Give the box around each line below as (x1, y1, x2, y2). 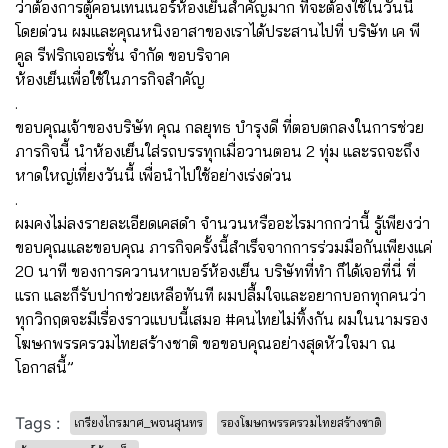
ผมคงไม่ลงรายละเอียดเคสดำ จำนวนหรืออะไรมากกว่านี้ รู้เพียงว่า (15, 212, 430, 233)
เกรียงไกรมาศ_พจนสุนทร (74, 414, 203, 430)
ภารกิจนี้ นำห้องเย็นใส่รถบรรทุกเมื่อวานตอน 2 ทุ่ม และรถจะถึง (15, 140, 420, 161)
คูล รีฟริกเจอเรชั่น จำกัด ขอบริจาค (15, 44, 230, 65)
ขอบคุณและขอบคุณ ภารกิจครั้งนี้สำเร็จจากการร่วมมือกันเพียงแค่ (15, 236, 432, 257)
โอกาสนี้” (15, 356, 74, 377)
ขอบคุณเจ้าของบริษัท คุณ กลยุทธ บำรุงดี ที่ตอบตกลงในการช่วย (15, 116, 424, 137)
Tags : (15, 412, 60, 433)
